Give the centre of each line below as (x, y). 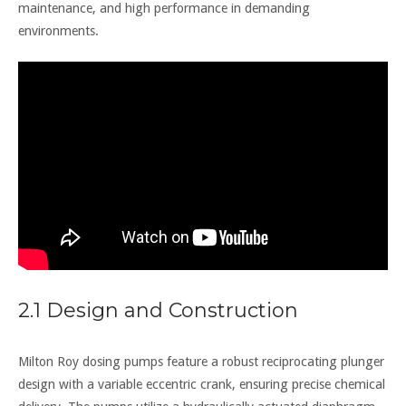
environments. (58, 30)
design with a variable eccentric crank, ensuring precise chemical (202, 384)
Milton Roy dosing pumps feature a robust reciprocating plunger (201, 361)
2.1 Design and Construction (158, 310)
